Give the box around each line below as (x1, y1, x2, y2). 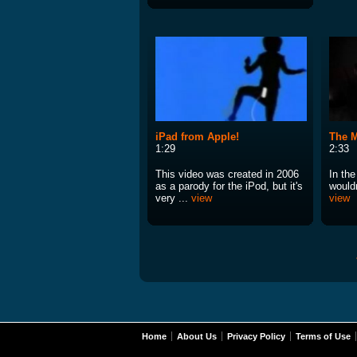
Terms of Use (296, 331, 351, 342)
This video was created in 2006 (155, 168, 299, 181)
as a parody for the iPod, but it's (155, 180, 303, 193)
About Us (177, 331, 217, 342)
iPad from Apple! (155, 131, 239, 143)
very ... (155, 192, 191, 205)
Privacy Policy (227, 331, 285, 342)
